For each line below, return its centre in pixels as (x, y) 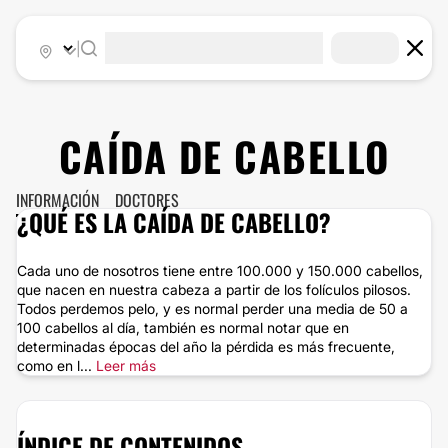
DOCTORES (147, 200)
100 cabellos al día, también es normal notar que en (183, 327)
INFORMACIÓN (57, 200)
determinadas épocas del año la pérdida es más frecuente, (206, 346)
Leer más (126, 365)
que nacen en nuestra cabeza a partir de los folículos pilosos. (214, 289)
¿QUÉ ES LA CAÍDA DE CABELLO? (174, 222)
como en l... (56, 365)
